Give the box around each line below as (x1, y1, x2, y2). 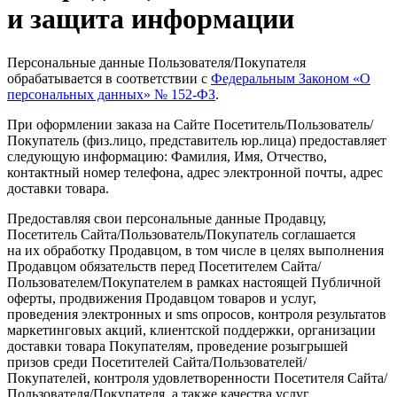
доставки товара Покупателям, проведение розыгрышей (7, 338, 348, 354)
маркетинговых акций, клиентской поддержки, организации (7, 322, 376, 338)
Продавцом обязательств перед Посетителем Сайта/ (7, 258, 321, 274)
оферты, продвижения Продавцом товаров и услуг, (7, 290, 316, 306)
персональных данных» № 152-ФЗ (7, 86, 215, 102)
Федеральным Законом (211, 70, 349, 86)
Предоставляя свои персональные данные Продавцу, (7, 210, 326, 226)
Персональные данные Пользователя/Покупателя (7, 54, 306, 70)
